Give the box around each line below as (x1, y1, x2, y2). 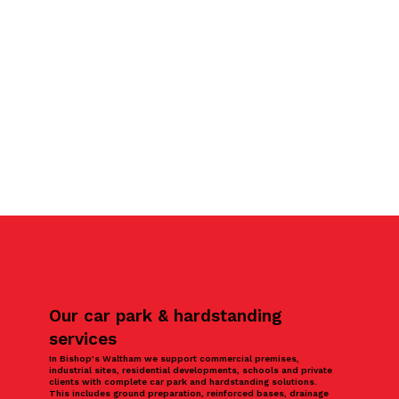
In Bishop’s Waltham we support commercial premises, (49, 353, 300, 363)
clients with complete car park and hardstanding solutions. (49, 376, 318, 387)
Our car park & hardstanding (49, 305, 283, 326)
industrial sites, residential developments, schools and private (49, 364, 333, 375)
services (49, 328, 118, 349)
